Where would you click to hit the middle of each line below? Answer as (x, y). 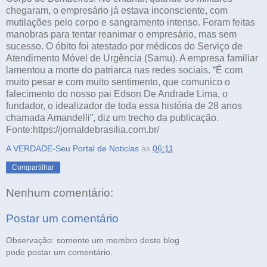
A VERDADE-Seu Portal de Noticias (72, 148)
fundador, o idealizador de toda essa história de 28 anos (124, 105)
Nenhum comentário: (60, 193)
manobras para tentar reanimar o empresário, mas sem (121, 34)
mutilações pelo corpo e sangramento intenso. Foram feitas (131, 22)
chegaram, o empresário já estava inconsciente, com (117, 10)
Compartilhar (33, 167)
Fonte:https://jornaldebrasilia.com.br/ (83, 129)
